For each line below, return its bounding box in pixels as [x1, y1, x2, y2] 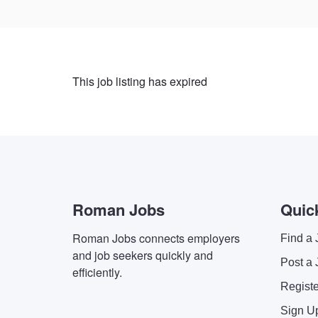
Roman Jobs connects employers [72, 230, 240, 246]
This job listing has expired [72, 73, 207, 89]
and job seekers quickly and [72, 247, 213, 263]
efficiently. [72, 264, 122, 280]
